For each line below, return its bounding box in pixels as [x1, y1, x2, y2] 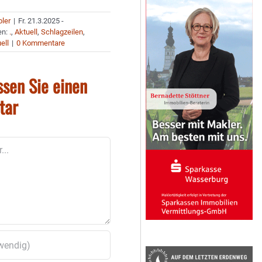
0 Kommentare [16, 39, 65, 47]
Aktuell [15, 27, 38, 36]
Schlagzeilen [41, 27, 84, 36]
